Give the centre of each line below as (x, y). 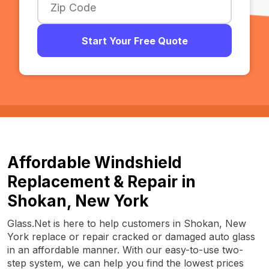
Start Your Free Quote (134, 41)
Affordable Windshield (95, 162)
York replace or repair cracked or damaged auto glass (131, 237)
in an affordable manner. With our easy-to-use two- (125, 250)
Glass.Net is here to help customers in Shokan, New (127, 223)
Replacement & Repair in (101, 182)
